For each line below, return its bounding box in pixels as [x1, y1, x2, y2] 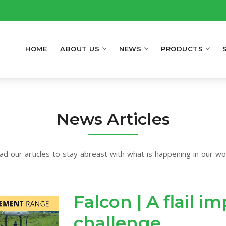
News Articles [56, 108, 170, 129]
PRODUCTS [161, 45, 203, 53]
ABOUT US [60, 45, 99, 53]
